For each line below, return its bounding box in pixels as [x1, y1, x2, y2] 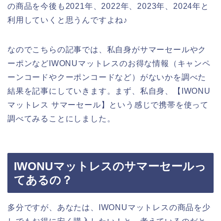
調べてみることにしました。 [7, 114, 115, 123]
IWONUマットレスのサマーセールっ [14, 159, 206, 173]
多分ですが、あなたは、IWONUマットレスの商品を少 [7, 203, 211, 212]
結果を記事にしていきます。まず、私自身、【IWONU [7, 87, 211, 96]
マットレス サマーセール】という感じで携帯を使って [7, 101, 209, 110]
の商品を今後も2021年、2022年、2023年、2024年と [7, 2, 209, 11]
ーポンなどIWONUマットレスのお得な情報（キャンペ [7, 59, 211, 68]
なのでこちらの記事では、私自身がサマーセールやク [7, 45, 207, 54]
